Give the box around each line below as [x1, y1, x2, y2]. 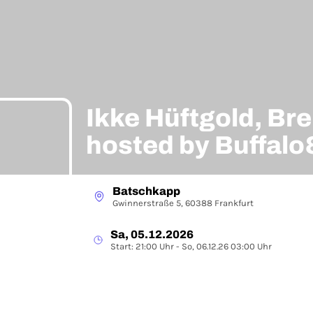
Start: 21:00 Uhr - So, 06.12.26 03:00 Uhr [110, 241, 272, 252]
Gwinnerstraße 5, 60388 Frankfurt [112, 198, 254, 208]
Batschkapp [112, 185, 180, 197]
